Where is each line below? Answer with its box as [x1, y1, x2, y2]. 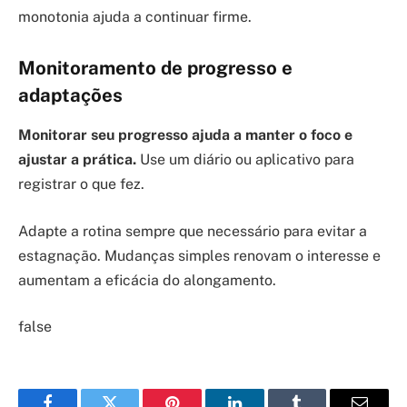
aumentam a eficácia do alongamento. [18, 271, 276, 289]
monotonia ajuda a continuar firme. [18, 8, 252, 26]
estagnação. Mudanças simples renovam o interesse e [18, 246, 381, 264]
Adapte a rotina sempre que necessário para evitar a [18, 222, 367, 240]
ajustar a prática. [18, 151, 136, 169]
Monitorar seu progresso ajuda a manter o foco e [18, 126, 352, 144]
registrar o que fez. [18, 175, 144, 194]
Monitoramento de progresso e [18, 56, 293, 79]
